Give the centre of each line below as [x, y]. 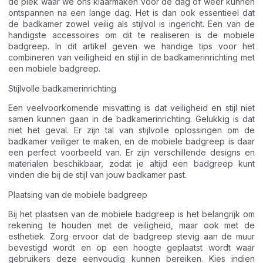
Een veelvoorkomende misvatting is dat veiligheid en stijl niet [131, 108]
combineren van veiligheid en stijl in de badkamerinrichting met [131, 58]
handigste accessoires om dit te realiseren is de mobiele [131, 35]
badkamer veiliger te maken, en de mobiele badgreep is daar [131, 141]
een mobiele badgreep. [54, 69]
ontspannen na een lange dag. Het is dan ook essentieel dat [131, 13]
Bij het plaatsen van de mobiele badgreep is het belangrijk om [131, 214]
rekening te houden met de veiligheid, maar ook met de [131, 225]
